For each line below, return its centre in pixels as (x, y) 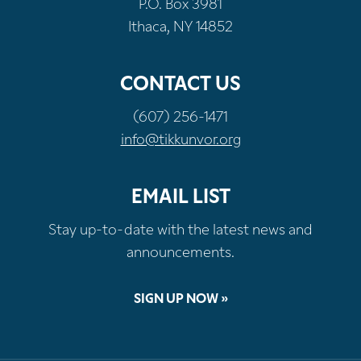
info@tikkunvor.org (180, 140)
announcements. (180, 253)
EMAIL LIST (180, 198)
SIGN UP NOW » (180, 299)
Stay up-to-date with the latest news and (180, 230)
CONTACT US (180, 85)
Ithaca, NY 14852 (180, 27)
